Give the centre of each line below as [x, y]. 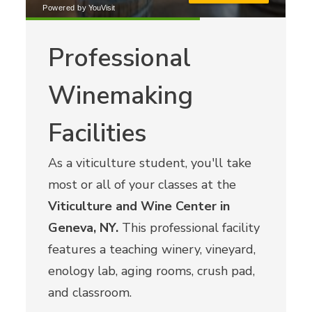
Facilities [97, 134]
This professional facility [189, 228]
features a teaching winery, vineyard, [152, 250]
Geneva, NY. [84, 228]
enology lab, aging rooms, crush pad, [152, 271]
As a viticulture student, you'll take [150, 163]
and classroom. [90, 293]
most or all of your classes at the [142, 185]
